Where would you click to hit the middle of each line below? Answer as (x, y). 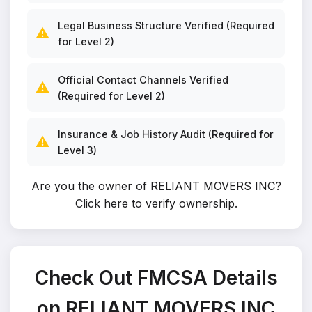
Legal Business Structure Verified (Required (166, 25)
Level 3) (77, 150)
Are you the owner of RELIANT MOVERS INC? (156, 186)
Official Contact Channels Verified (143, 80)
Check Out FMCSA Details (156, 278)
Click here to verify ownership (155, 203)
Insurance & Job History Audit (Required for (166, 134)
